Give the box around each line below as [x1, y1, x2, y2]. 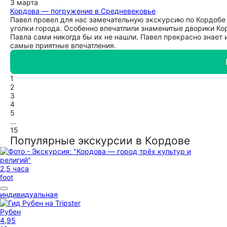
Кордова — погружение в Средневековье [10, 7, 156, 15]
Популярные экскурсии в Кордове [10, 134, 190, 147]
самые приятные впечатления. [10, 41, 116, 50]
